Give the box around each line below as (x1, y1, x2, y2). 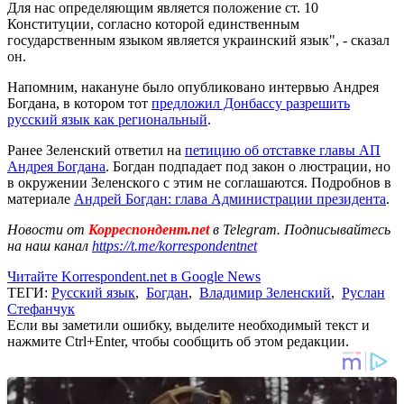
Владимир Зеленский (199, 284, 331, 300)
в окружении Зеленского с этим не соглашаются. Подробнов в (7, 174, 391, 190)
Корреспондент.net (85, 221, 213, 237)
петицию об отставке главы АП (185, 142, 381, 158)
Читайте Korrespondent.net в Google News (7, 268, 261, 284)
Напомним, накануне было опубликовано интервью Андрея (7, 78, 379, 95)
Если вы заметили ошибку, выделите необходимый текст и (7, 317, 370, 333)
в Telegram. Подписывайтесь (213, 221, 390, 237)
